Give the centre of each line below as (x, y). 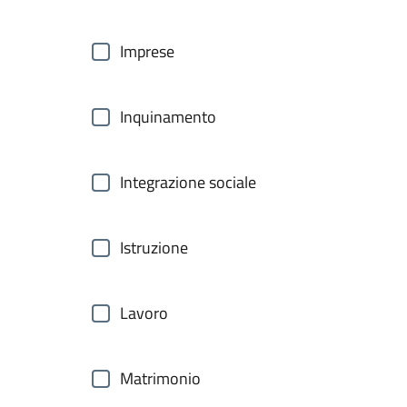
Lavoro (144, 313)
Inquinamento (168, 117)
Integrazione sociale (188, 182)
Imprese (147, 51)
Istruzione (154, 248)
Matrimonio (160, 378)
